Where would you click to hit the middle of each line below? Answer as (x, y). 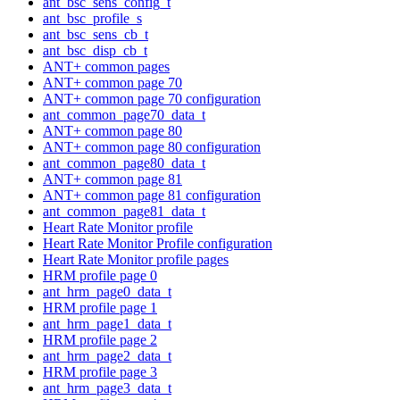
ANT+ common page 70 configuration (152, 98)
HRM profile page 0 (100, 275)
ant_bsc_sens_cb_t (96, 34)
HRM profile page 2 (100, 339)
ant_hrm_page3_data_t (107, 387)
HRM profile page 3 (100, 371)
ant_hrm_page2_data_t (107, 355)
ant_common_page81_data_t (124, 211)
